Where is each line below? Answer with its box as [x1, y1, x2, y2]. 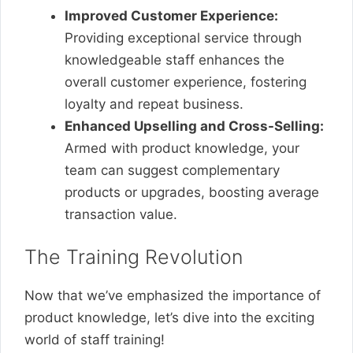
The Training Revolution [24, 245, 243, 269]
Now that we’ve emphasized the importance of [24, 288, 321, 303]
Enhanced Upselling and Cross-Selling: [65, 117, 324, 134]
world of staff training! [24, 332, 165, 347]
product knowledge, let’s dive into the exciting [24, 310, 314, 325]
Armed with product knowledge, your [65, 139, 299, 156]
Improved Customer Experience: [65, 7, 278, 24]
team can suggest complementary [65, 162, 280, 178]
